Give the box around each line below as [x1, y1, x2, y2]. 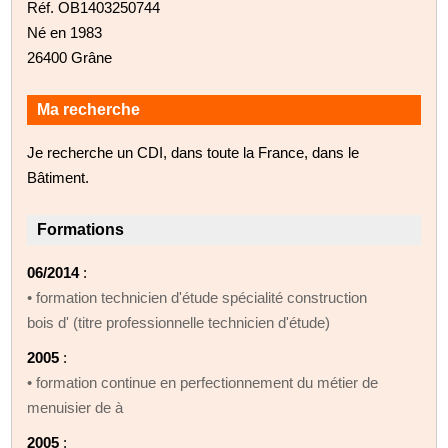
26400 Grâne [27, 48, 113, 66]
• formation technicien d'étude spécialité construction [27, 288, 368, 306]
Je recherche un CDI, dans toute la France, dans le [27, 143, 360, 161]
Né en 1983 [27, 23, 103, 41]
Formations [37, 220, 125, 238]
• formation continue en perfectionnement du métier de [27, 373, 379, 391]
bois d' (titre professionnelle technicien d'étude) [27, 313, 331, 331]
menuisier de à [27, 398, 124, 416]
